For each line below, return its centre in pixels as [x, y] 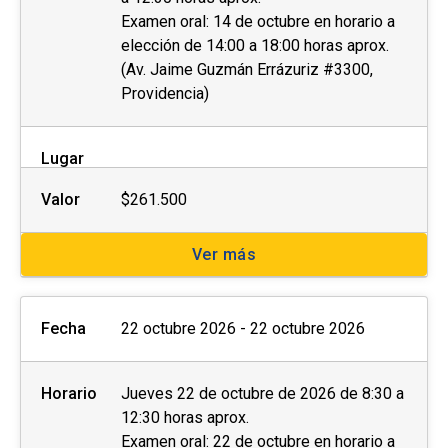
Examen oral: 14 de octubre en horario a [258, 22]
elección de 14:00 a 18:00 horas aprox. [255, 46]
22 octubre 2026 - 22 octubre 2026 [243, 329]
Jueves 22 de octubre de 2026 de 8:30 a [262, 394]
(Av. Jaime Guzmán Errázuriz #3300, [247, 70]
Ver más [224, 255]
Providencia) [165, 94]
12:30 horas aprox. [185, 418]
